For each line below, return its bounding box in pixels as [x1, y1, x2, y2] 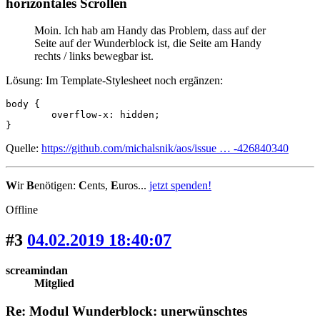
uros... [119, 179, 149, 192]
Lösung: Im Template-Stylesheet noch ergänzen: [6, 74, 223, 87]
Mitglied [34, 277, 74, 290]
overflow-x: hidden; [6, 109, 51, 121]
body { [6, 99, 40, 110]
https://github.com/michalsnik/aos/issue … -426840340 [41, 142, 289, 155]
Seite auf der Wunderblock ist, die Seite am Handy [34, 37, 261, 50]
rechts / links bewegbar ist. [34, 50, 154, 63]
